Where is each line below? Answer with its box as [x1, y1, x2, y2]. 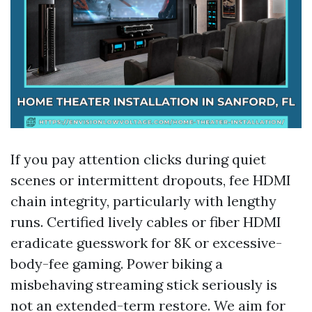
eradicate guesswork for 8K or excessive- [10, 234, 282, 251]
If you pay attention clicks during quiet [10, 150, 266, 168]
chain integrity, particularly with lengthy [10, 192, 276, 210]
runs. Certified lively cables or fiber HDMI [10, 213, 281, 231]
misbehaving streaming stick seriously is [10, 276, 277, 293]
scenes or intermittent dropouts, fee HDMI [10, 171, 291, 189]
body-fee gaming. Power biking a [10, 255, 223, 272]
